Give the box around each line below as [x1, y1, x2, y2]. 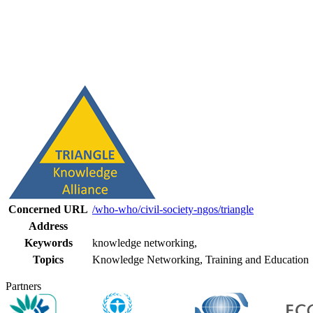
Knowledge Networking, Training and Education [92, 253, 309, 265]
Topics [33, 253, 64, 265]
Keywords [24, 236, 73, 249]
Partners [6, 279, 41, 292]
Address [29, 219, 68, 232]
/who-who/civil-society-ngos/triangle [92, 203, 254, 215]
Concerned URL [8, 203, 88, 215]
